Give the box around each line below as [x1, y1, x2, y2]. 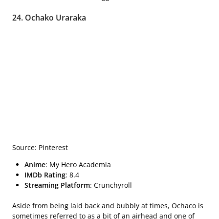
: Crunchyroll [90, 180, 132, 190]
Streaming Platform [24, 180, 90, 190]
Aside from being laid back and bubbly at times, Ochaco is [12, 200, 203, 210]
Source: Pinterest [12, 142, 68, 152]
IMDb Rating [24, 170, 66, 179]
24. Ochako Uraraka [12, 12, 86, 23]
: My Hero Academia [45, 159, 111, 169]
